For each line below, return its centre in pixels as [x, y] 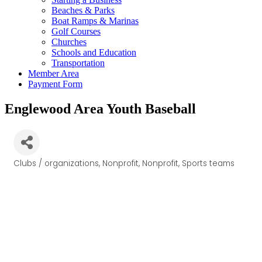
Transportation [78, 63]
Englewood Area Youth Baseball [100, 108]
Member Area [54, 73]
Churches [69, 42]
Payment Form [55, 84]
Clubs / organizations [56, 163]
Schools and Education [94, 52]
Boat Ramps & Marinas [95, 21]
